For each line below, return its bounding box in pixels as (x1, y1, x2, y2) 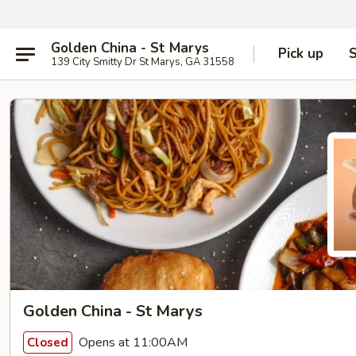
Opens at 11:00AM (75, 333, 188, 351)
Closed (27, 334, 68, 350)
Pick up (278, 44, 323, 63)
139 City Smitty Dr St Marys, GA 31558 (51, 54, 234, 69)
